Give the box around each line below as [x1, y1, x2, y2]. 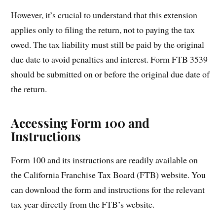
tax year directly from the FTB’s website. [11, 198, 155, 210]
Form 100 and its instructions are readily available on [11, 153, 198, 166]
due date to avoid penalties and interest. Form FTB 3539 [11, 53, 208, 65]
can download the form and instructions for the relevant [11, 183, 205, 195]
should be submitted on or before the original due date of [11, 68, 210, 80]
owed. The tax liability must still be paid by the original [11, 38, 205, 50]
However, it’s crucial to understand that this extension [11, 8, 198, 21]
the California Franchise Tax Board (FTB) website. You [11, 168, 206, 181]
